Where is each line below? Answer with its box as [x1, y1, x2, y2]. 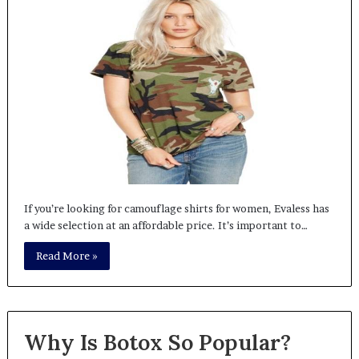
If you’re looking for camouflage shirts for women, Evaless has [23, 202, 329, 216]
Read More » [35, 249, 98, 263]
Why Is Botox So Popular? [23, 329, 291, 357]
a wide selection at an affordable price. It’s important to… [23, 219, 308, 232]
